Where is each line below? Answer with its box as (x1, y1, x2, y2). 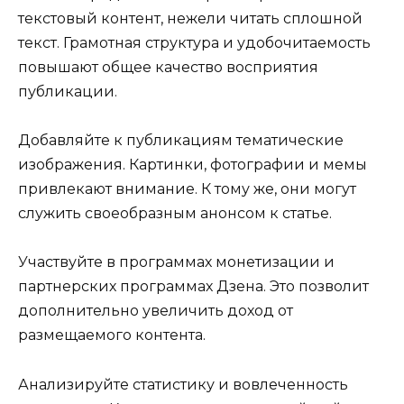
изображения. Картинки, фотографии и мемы (18, 156, 367, 174)
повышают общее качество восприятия (18, 58, 318, 76)
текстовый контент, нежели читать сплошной (18, 9, 363, 27)
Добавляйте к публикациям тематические (18, 132, 344, 150)
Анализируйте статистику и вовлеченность (18, 375, 348, 393)
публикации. (18, 82, 117, 100)
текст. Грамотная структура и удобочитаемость (18, 33, 371, 51)
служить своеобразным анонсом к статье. (18, 205, 332, 223)
